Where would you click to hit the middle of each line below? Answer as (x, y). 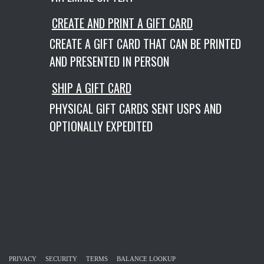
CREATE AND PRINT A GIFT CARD (122, 23)
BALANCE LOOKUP (146, 259)
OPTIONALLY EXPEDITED (101, 126)
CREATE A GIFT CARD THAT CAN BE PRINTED (146, 44)
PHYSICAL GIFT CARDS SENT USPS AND (136, 108)
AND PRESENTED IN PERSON (110, 61)
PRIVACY (23, 259)
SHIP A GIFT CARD (91, 88)
